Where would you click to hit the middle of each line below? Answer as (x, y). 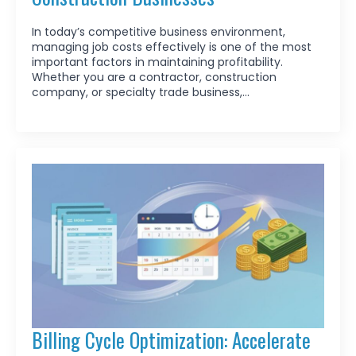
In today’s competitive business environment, (159, 31)
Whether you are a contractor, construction (154, 77)
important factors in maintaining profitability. (157, 62)
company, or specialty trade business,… (141, 92)
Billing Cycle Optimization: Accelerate (171, 339)
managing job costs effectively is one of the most (172, 46)
